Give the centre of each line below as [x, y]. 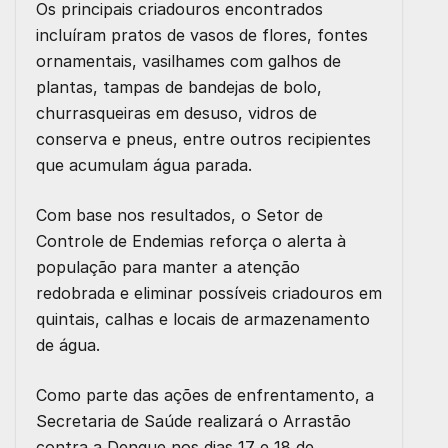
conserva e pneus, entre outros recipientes [203, 138]
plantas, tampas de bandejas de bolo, [179, 86]
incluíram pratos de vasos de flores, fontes [202, 34]
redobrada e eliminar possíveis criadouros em [209, 292]
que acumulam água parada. [144, 164]
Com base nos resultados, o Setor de [179, 214]
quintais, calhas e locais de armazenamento [203, 318]
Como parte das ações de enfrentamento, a [205, 394]
